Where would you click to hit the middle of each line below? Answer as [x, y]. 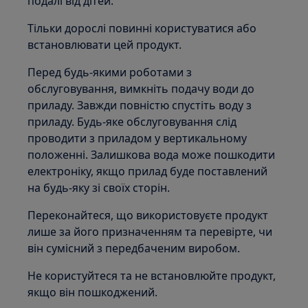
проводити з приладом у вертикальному [137, 138]
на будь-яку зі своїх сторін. [99, 188]
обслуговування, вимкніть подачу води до [141, 89]
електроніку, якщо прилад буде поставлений [148, 171]
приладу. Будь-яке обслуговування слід [132, 122]
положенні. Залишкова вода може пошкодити [152, 155]
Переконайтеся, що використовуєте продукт [148, 215]
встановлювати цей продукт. [105, 45]
